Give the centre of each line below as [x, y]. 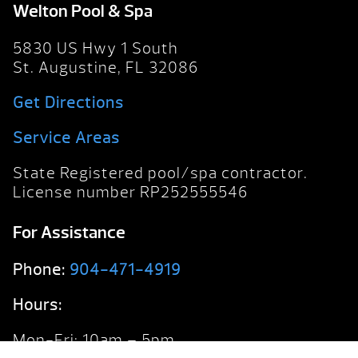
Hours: [38, 305]
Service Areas [66, 138]
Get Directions [68, 103]
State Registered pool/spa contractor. [160, 173]
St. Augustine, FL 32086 [105, 68]
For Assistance [69, 233]
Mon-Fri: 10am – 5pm [94, 340]
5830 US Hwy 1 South [95, 49]
